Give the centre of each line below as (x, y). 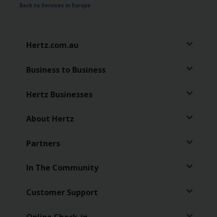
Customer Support (62, 193)
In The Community (62, 168)
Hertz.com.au (52, 45)
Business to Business (66, 70)
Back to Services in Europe (55, 5)
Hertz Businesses (59, 94)
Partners (43, 143)
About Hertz (50, 119)
